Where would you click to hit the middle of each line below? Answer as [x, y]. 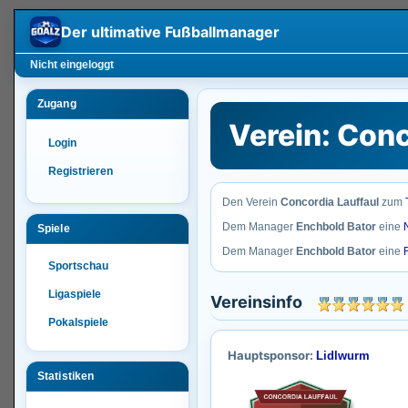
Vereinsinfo [264, 302]
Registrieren [81, 171]
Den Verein [251, 202]
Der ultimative [113, 31]
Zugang [57, 104]
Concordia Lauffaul [330, 202]
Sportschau [78, 266]
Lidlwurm [343, 356]
